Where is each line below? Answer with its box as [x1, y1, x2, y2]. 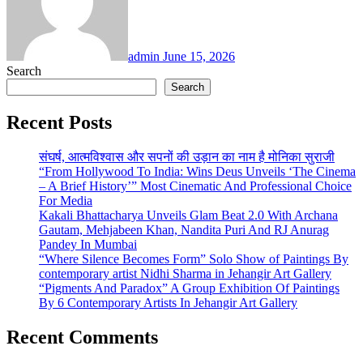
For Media [39, 193, 92, 207]
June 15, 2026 [163, 49, 235, 64]
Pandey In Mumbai [39, 237, 137, 251]
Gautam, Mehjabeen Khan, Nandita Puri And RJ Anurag [39, 222, 329, 237]
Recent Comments [6, 326, 158, 348]
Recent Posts [6, 111, 112, 133]
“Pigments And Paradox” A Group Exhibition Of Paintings [39, 280, 340, 295]
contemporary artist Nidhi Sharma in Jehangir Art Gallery [39, 266, 331, 280]
